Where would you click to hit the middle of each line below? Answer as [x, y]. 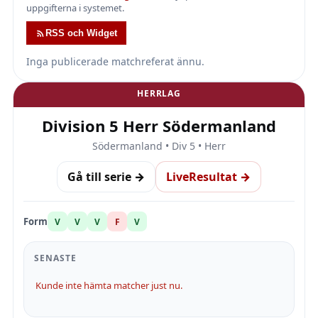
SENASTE [55, 258]
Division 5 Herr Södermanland [159, 126]
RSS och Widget [81, 33]
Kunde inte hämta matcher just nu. [109, 285]
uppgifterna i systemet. [75, 8]
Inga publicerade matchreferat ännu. [115, 61]
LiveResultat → [208, 177]
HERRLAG [159, 93]
